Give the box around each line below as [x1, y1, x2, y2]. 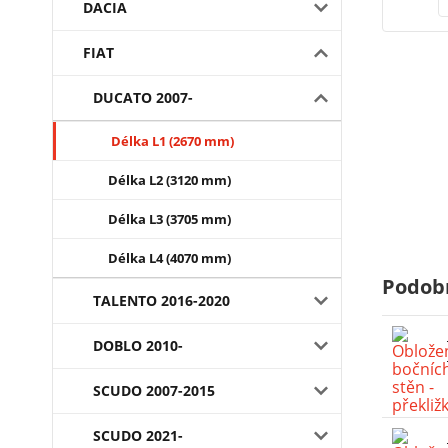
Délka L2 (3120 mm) [108, 171, 231, 189]
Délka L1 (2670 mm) [111, 132, 234, 150]
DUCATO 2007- [93, 88, 193, 107]
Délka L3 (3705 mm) [108, 210, 231, 228]
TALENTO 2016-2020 [93, 291, 230, 310]
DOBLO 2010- [93, 336, 183, 355]
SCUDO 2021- [93, 426, 183, 445]
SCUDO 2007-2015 [93, 381, 215, 400]
